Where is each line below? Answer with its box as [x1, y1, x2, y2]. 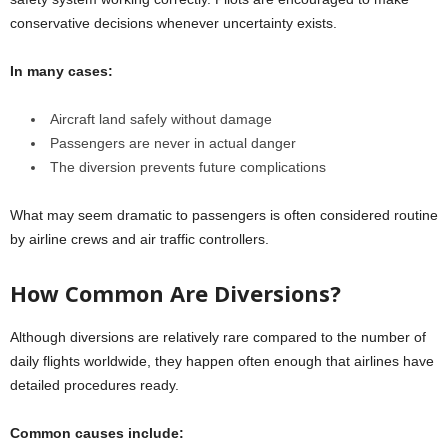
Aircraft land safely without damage [50, 110, 272, 127]
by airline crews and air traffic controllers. [10, 230, 269, 247]
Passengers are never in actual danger [50, 134, 296, 151]
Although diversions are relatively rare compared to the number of [10, 328, 426, 345]
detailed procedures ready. [10, 376, 179, 393]
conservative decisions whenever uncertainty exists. [10, 14, 337, 31]
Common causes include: [10, 424, 184, 441]
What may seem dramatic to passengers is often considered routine [10, 206, 438, 223]
